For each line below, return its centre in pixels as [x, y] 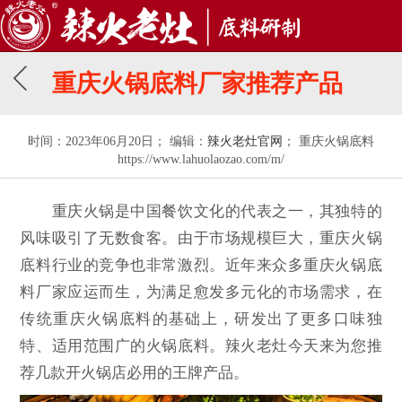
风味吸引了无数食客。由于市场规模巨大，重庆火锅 [201, 239]
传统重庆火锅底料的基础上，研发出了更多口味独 [201, 319]
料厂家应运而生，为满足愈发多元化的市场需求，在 [201, 293]
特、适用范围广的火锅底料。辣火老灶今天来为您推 [201, 346]
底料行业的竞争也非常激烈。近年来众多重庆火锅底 [201, 266]
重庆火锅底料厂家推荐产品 [197, 83]
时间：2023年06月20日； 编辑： [118, 141]
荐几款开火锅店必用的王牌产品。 [135, 373]
